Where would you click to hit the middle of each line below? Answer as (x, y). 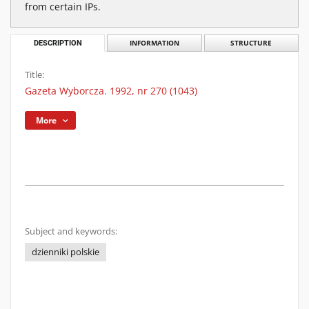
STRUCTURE (251, 43)
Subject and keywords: (71, 231)
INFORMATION (154, 43)
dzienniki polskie (66, 252)
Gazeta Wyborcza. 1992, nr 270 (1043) (111, 91)
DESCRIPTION (58, 43)
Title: (34, 75)
